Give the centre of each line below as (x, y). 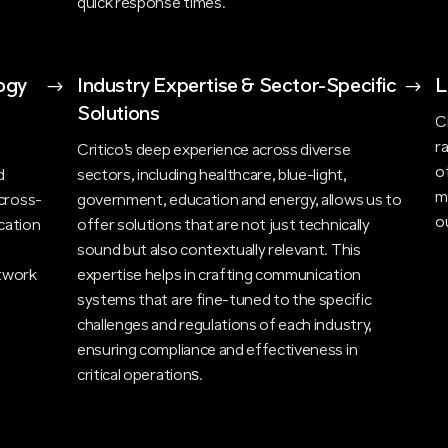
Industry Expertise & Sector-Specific (236, 87)
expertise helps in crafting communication (218, 276)
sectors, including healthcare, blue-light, (211, 176)
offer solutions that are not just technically (223, 226)
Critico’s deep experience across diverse (213, 151)
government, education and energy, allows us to (239, 201)
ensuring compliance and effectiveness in (217, 351)
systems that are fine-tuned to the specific (224, 301)
